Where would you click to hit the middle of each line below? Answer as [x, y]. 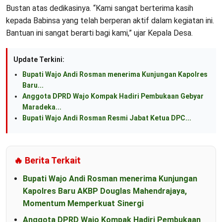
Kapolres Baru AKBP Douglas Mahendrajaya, [105, 191]
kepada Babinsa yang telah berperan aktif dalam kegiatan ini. [110, 20]
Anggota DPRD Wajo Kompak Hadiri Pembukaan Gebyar [113, 96]
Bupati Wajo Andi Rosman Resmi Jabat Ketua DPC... [107, 118]
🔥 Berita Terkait [47, 160]
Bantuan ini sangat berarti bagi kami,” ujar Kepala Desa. [99, 33]
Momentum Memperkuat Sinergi [83, 203]
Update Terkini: [39, 59]
